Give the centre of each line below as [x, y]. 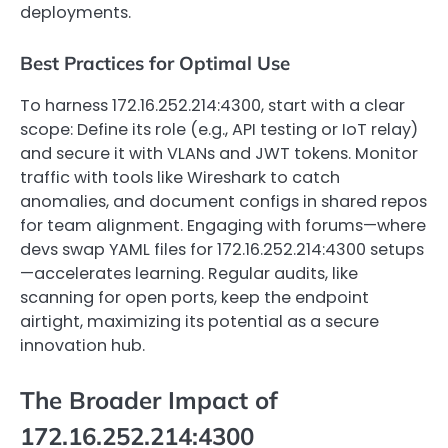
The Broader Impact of [149, 399]
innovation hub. [82, 345]
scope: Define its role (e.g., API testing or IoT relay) [219, 129]
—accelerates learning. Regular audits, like [189, 273]
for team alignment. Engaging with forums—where [223, 225]
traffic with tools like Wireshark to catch [180, 177]
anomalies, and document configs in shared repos [223, 201]
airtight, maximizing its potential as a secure [199, 321]
